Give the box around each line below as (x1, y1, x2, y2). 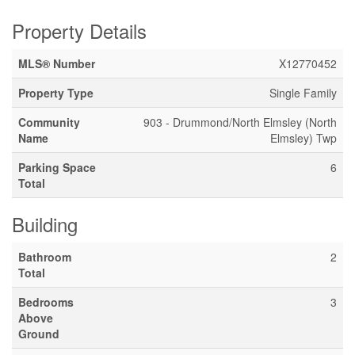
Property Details (12, 17, 147, 44)
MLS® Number (18, 55, 95, 71)
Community (18, 114, 80, 130)
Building (12, 210, 78, 238)
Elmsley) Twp (270, 130, 337, 146)
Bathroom (18, 249, 71, 265)
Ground (18, 326, 59, 342)
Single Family (269, 85, 337, 101)
